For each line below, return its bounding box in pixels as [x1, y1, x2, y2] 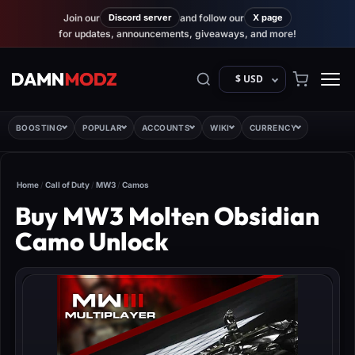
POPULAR [82, 123, 123, 132]
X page [253, 11, 283, 23]
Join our [63, 11, 100, 24]
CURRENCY [249, 123, 297, 132]
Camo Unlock [15, 226, 169, 257]
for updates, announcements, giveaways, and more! [59, 28, 296, 40]
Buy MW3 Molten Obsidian [15, 200, 319, 231]
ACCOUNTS [142, 123, 191, 132]
